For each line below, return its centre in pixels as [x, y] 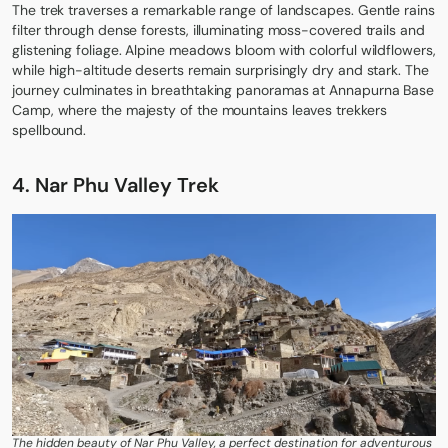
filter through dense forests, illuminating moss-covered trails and [218, 29]
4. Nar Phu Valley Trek [115, 184]
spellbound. [49, 129]
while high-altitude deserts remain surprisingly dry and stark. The [220, 69]
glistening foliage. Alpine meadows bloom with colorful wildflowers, [224, 49]
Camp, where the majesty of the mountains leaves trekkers [199, 109]
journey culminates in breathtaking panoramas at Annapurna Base [223, 89]
